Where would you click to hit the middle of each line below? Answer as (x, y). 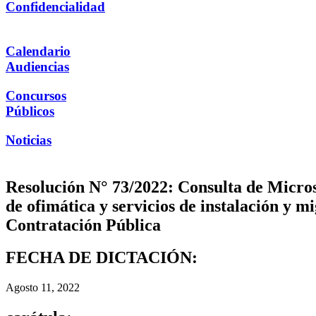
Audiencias (37, 67)
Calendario (38, 51)
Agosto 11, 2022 (43, 288)
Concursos (36, 95)
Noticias (29, 140)
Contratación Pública (83, 225)
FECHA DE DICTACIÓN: (102, 258)
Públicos (30, 111)
